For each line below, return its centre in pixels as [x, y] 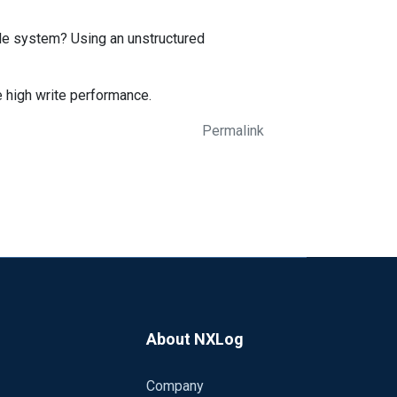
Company [175, 386]
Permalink [233, 131]
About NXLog [195, 339]
